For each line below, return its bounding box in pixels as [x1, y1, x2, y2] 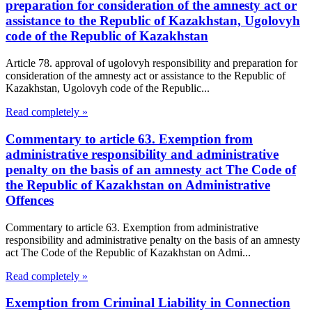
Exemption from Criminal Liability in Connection [6, 295, 290, 311]
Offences [6, 192, 54, 208]
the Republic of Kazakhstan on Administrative [6, 177, 270, 192]
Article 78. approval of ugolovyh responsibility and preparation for [6, 57, 297, 70]
